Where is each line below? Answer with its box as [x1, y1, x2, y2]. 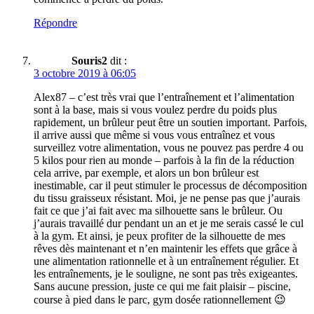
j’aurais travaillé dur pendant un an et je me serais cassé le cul [34, 217, 303, 230]
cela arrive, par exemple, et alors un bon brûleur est [34, 167, 259, 179]
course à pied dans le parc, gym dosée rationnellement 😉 [34, 294, 286, 306]
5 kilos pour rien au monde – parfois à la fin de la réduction [34, 154, 294, 167]
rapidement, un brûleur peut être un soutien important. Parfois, [34, 116, 307, 129]
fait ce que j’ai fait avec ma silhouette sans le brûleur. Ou [34, 205, 282, 217]
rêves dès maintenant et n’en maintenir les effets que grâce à [34, 243, 297, 255]
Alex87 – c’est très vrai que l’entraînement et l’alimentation [34, 91, 294, 104]
